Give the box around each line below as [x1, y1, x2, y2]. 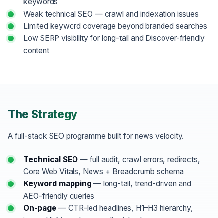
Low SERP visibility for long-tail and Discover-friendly [23, 33, 205, 43]
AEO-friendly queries [23, 191, 94, 200]
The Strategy [8, 107, 77, 121]
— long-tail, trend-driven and [91, 179, 191, 188]
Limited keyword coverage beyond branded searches [23, 21, 207, 31]
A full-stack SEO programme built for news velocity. [8, 131, 184, 141]
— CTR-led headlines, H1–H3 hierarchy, [56, 203, 193, 213]
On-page [23, 203, 56, 213]
